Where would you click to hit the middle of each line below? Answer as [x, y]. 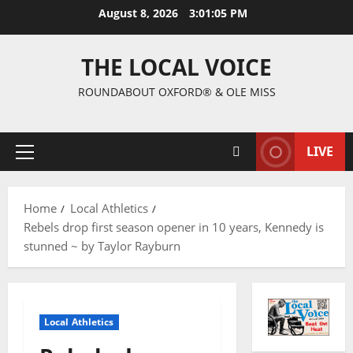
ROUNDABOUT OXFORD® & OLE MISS [176, 92]
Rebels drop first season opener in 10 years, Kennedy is [174, 227]
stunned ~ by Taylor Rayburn [102, 246]
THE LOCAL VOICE [176, 67]
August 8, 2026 [139, 13]
